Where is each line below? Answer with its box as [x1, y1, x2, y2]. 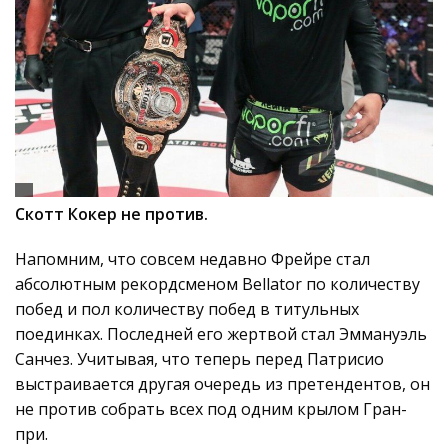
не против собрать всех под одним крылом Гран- [15, 398, 407, 420]
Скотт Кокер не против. [15, 203, 212, 225]
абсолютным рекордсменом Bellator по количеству [15, 273, 420, 295]
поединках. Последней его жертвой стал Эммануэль [15, 323, 427, 345]
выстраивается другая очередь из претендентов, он [15, 373, 430, 395]
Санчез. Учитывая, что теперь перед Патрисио [15, 348, 384, 370]
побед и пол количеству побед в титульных [15, 298, 359, 320]
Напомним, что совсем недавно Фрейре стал [15, 248, 370, 270]
